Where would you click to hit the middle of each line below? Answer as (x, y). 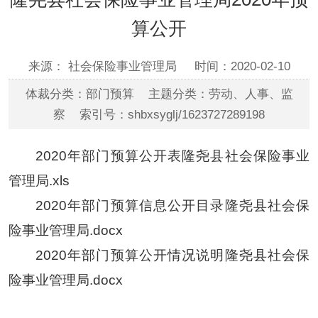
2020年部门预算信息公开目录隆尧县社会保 (173, 205)
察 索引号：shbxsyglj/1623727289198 (159, 114)
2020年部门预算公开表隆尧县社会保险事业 (173, 155)
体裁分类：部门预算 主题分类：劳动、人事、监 (159, 94)
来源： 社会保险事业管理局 (104, 66)
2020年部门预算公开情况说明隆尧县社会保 (173, 255)
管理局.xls (39, 180)
